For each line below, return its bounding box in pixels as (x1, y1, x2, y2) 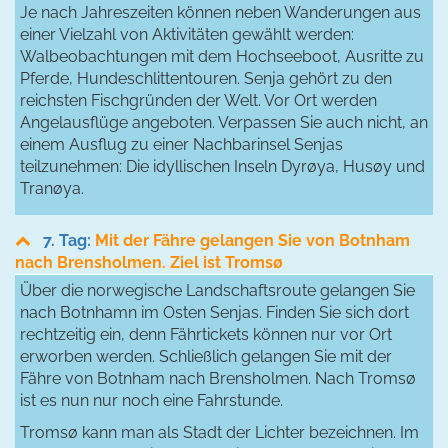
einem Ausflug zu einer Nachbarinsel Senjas (20, 134, 343, 154)
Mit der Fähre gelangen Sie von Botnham (95, 230, 410, 250)
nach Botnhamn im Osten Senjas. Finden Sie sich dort (20, 302, 409, 322)
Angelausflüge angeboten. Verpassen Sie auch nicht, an (20, 112, 428, 132)
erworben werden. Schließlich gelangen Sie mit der (20, 346, 392, 366)
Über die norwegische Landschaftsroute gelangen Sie (20, 280, 415, 300)
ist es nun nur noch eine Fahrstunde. (20, 390, 283, 410)
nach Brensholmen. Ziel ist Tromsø (15, 252, 283, 272)
